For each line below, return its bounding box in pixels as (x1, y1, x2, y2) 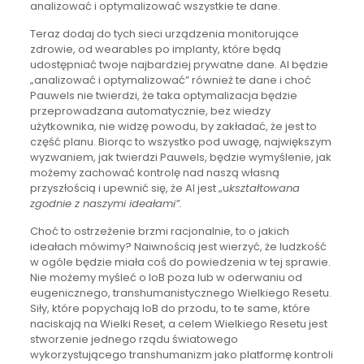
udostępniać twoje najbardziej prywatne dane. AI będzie (29, 56, 328, 72)
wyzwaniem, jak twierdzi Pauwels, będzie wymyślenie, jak (29, 149, 331, 165)
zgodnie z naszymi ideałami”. (29, 195, 182, 211)
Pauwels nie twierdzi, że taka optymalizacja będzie (29, 87, 297, 103)
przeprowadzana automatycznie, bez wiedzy (29, 102, 271, 119)
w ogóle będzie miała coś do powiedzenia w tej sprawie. (29, 253, 331, 270)
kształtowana (228, 180, 300, 196)
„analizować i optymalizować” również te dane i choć (29, 71, 311, 88)
